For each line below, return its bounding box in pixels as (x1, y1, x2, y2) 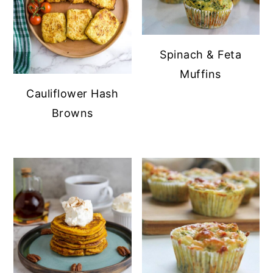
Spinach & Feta (160, 48, 242, 61)
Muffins (180, 67, 221, 80)
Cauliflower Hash (26, 87, 119, 100)
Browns (51, 106, 93, 119)
